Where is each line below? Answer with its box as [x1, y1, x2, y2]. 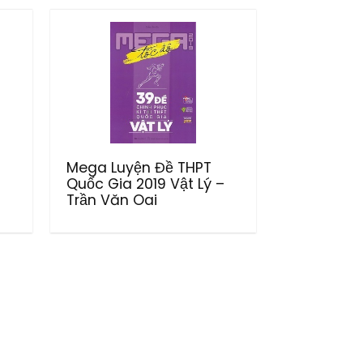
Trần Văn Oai [66, 190, 158, 210]
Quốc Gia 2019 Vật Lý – [66, 173, 225, 194]
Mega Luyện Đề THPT [66, 157, 212, 177]
